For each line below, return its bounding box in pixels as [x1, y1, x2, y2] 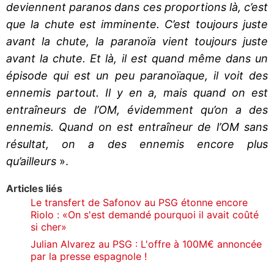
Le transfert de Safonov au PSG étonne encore [31, 196, 248, 209]
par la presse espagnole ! [31, 250, 147, 262]
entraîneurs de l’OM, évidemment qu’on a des [6, 103, 268, 116]
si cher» [31, 220, 67, 233]
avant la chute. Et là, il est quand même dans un [6, 51, 268, 65]
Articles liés [6, 182, 62, 194]
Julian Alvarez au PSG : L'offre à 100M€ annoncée [31, 237, 262, 250]
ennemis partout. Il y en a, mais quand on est [6, 86, 268, 99]
